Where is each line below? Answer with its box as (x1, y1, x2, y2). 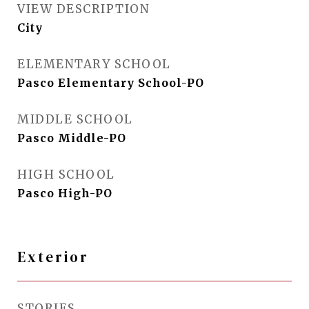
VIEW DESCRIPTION (17, 1, 150, 17)
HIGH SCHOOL (17, 167, 115, 182)
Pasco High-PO (17, 186, 112, 200)
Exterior (17, 247, 89, 267)
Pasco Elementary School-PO (17, 76, 204, 90)
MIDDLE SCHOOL (17, 112, 133, 127)
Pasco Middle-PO (17, 131, 126, 145)
